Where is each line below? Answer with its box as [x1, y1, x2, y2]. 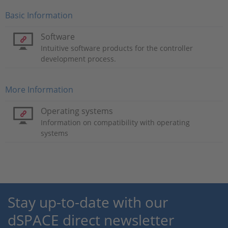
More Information [5, 84, 73, 95]
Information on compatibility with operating [41, 118, 190, 127]
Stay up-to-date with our [8, 192, 168, 212]
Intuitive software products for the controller [41, 43, 193, 53]
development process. [41, 54, 116, 64]
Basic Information [5, 10, 73, 21]
